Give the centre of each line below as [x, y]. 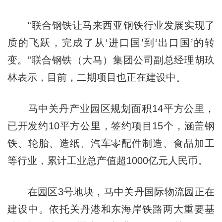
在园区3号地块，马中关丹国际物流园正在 [111, 192]
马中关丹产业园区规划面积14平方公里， [111, 108]
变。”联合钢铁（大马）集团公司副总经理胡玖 [111, 60]
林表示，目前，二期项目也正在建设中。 [96, 77]
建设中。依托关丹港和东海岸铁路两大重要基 [111, 209]
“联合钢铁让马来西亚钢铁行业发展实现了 [111, 25]
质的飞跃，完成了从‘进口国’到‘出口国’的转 [111, 42]
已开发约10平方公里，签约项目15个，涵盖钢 [111, 126]
